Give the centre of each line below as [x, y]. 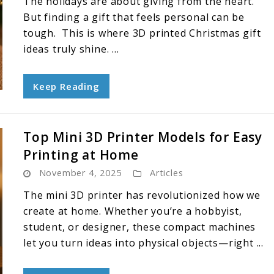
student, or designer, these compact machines [140, 227]
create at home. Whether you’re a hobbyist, [133, 211]
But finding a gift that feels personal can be [134, 17]
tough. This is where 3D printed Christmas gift [142, 33]
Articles [167, 173]
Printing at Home [81, 155]
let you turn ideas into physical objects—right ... [143, 243]
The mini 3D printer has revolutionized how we [142, 195]
